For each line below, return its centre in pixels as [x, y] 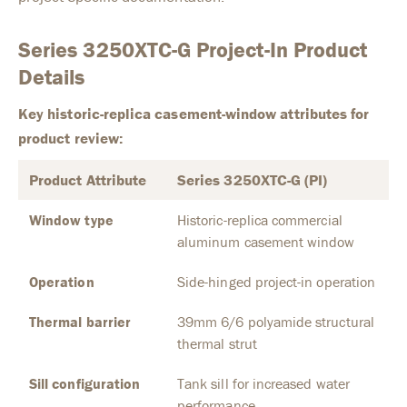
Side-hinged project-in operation [277, 282]
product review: [70, 139]
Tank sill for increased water [263, 384]
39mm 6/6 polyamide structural [276, 322]
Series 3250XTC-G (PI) [253, 180]
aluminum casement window [266, 242]
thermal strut [217, 344]
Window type [71, 220]
